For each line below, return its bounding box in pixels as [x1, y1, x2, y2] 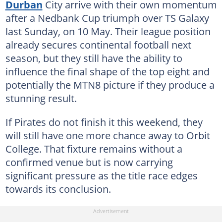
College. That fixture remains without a [5, 141, 182, 156]
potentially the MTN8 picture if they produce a [5, 77, 215, 92]
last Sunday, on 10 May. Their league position [5, 24, 211, 38]
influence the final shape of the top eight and [5, 64, 210, 78]
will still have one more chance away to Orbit [5, 128, 210, 142]
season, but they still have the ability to [5, 51, 182, 65]
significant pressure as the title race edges [5, 168, 198, 182]
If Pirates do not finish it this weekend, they [5, 114, 203, 129]
